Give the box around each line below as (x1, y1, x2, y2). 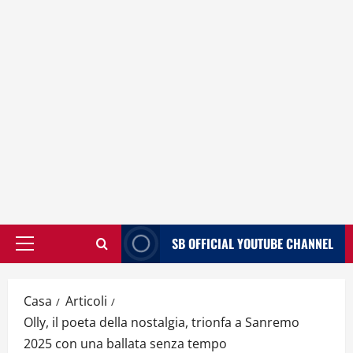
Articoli (65, 292, 107, 310)
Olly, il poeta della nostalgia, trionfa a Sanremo (24, 313, 299, 331)
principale (24, 263, 78, 279)
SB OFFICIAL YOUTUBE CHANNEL (172, 233, 333, 253)
